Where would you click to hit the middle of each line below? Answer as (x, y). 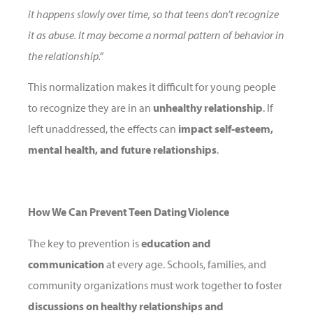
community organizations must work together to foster (155, 285)
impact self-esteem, (226, 129)
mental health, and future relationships (122, 150)
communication (66, 264)
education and (176, 243)
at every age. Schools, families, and (185, 264)
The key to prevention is (85, 243)
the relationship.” (65, 56)
